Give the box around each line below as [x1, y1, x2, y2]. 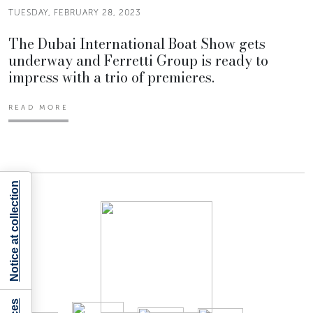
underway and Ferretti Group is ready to [8, 50, 268, 72]
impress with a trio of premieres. [8, 66, 214, 89]
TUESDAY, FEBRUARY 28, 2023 [8, 8, 141, 18]
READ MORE [8, 103, 68, 112]
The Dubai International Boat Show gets [8, 33, 265, 55]
